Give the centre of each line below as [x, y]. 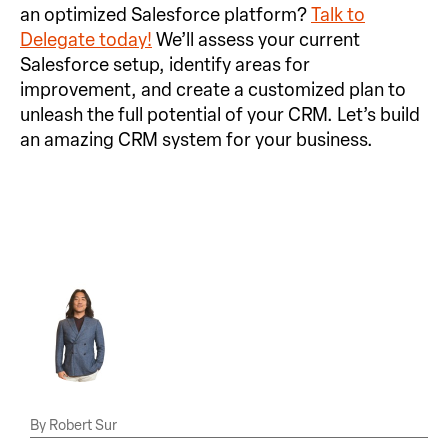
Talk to [338, 15]
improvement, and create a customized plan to [213, 90]
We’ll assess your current [256, 40]
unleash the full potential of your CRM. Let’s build [220, 115]
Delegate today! [86, 40]
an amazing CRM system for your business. [196, 140]
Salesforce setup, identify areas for [165, 65]
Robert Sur [81, 426]
